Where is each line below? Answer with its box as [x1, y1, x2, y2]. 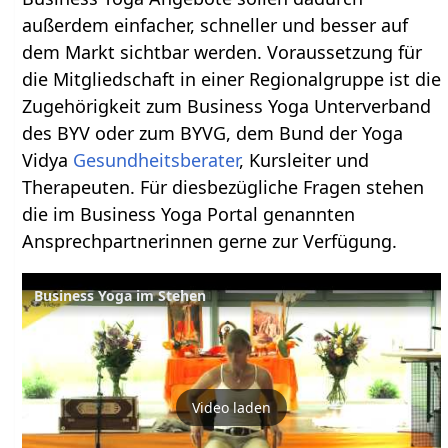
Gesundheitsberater [73, 147, 240, 172]
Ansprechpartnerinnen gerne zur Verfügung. [22, 228, 398, 253]
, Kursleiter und [239, 147, 370, 172]
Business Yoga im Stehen [34, 285, 207, 305]
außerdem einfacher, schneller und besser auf [22, 12, 409, 37]
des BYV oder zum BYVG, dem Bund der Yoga [22, 120, 404, 145]
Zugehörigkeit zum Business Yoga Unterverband [22, 93, 432, 118]
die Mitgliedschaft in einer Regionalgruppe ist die [22, 66, 442, 91]
